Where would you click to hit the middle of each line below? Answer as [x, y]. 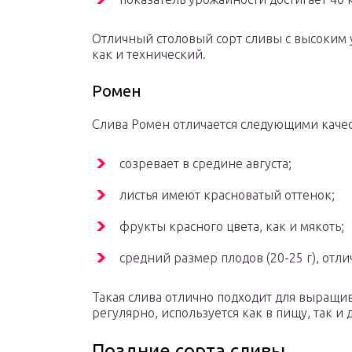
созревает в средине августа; [205, 164]
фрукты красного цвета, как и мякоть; [232, 227]
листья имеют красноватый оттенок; [227, 195]
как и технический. [149, 55]
